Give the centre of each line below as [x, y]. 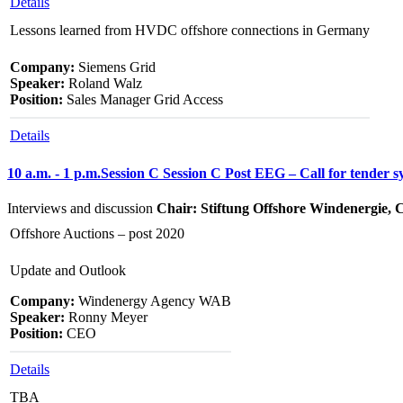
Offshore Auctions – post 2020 [97, 234]
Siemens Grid [115, 67]
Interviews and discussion [82, 209]
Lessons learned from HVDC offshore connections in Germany [190, 30]
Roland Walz [103, 83]
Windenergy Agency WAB [153, 301]
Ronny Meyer [106, 318]
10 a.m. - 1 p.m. [54, 174]
